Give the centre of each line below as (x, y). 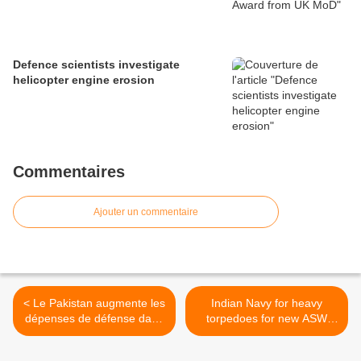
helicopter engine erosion (84, 80)
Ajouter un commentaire (146, 212)
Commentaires (69, 172)
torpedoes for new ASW (267, 319)
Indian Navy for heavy (267, 303)
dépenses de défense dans (94, 319)
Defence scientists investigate (96, 65)
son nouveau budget (94, 334)
